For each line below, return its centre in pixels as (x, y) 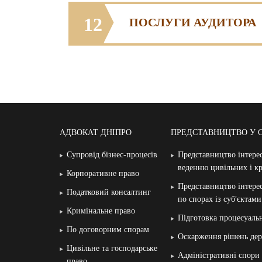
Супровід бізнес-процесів (112, 155)
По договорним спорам (108, 230)
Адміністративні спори (219, 256)
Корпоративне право (103, 174)
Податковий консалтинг (109, 192)
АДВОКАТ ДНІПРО (96, 133)
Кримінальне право (101, 211)
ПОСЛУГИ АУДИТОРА (193, 23)
